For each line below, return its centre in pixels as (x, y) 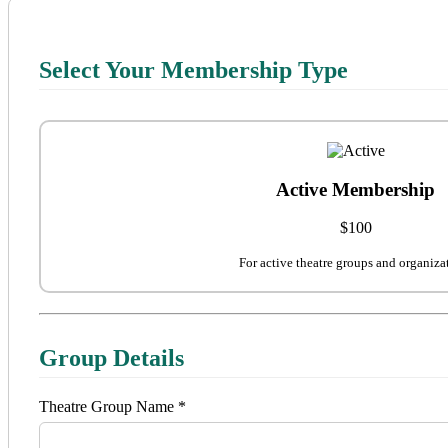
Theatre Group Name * (112, 407)
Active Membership (355, 189)
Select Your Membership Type (193, 69)
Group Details (111, 358)
